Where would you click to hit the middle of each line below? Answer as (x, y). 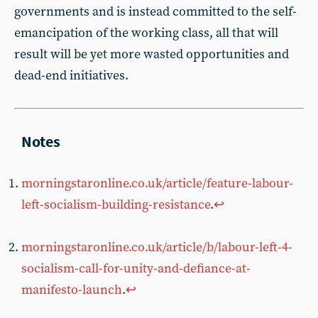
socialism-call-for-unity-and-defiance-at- (136, 269)
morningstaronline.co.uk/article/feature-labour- (157, 183)
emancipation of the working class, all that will (146, 33)
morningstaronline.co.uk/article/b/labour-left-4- (157, 247)
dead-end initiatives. (71, 76)
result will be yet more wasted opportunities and (152, 54)
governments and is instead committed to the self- (155, 12)
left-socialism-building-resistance (116, 205)
